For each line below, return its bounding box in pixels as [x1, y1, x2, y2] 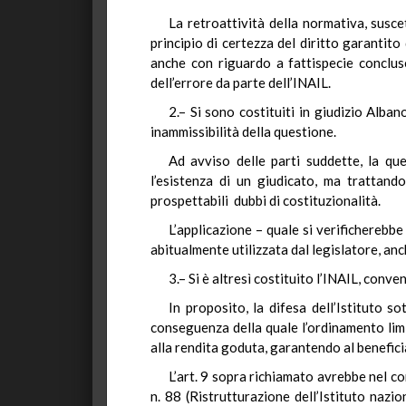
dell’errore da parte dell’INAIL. [150, 74, 331, 91]
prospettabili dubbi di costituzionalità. [150, 192, 381, 208]
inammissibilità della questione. [150, 123, 336, 140]
